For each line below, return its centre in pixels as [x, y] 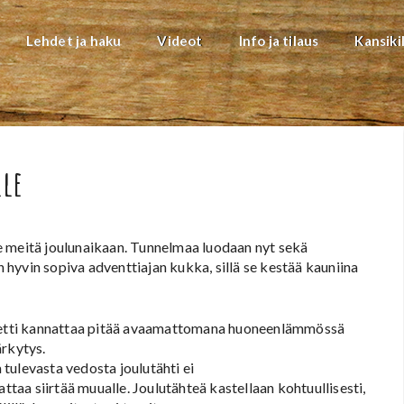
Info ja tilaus [279, 41]
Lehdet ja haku [73, 41]
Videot [180, 41]
